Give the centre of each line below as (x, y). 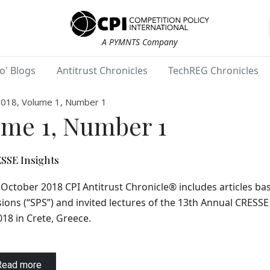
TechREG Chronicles (214, 71)
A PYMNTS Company (140, 42)
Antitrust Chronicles (102, 71)
